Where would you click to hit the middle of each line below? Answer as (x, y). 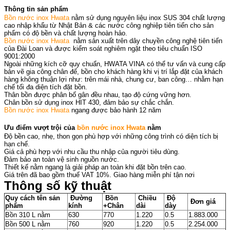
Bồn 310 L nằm (28, 215)
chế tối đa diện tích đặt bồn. (46, 87)
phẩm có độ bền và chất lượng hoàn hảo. (66, 33)
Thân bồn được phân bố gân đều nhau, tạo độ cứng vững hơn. (98, 94)
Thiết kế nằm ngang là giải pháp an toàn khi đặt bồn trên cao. (95, 167)
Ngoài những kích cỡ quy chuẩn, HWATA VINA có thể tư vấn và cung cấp (115, 64)
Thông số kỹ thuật (58, 185)
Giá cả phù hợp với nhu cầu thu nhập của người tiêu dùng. (92, 151)
